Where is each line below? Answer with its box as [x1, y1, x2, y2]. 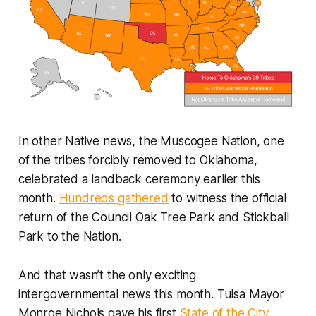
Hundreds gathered [59, 191, 169, 206]
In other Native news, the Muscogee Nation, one [18, 134, 284, 149]
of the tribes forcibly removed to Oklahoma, [18, 153, 257, 168]
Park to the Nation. [18, 229, 125, 244]
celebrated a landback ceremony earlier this [18, 172, 260, 187]
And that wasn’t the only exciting [18, 268, 197, 283]
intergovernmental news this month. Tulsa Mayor [18, 287, 284, 302]
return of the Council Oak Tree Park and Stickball [18, 210, 289, 225]
